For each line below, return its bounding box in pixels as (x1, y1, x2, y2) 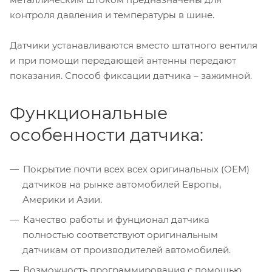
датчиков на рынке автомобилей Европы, (22, 178, 221, 190)
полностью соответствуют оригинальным (22, 228, 218, 240)
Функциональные (10, 102, 168, 123)
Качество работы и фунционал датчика (23, 213, 209, 225)
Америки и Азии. (22, 193, 102, 205)
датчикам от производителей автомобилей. (22, 243, 231, 256)
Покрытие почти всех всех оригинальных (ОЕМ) (23, 163, 250, 175)
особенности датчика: (10, 124, 203, 145)
